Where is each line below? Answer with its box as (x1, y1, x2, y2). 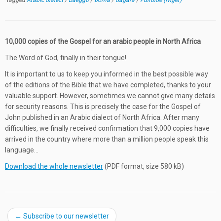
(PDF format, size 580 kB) (103, 162, 184, 170)
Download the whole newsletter (5, 162, 103, 170)
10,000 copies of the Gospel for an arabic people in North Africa (5, 37, 201, 45)
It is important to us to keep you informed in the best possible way (5, 70, 208, 78)
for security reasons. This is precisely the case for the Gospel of (5, 103, 201, 110)
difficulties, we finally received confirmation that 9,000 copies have (5, 124, 210, 132)
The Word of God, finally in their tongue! (5, 54, 126, 62)
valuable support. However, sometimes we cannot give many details (5, 92, 215, 100)
